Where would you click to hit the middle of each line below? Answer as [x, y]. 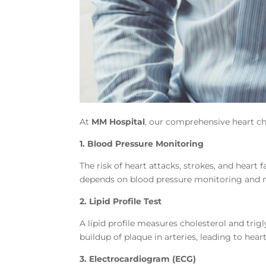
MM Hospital [118, 122]
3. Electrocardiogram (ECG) [138, 259]
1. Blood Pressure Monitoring [142, 144]
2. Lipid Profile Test [121, 202]
